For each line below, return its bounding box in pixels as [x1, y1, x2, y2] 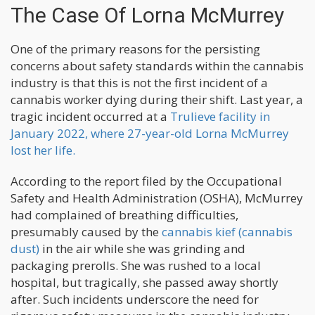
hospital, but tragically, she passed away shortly [11, 274, 278, 291]
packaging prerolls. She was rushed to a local [11, 257, 261, 274]
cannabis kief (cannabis [162, 224, 292, 240]
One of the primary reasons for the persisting [11, 41, 260, 58]
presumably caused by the [11, 224, 162, 240]
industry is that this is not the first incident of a [11, 75, 268, 91]
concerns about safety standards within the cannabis [11, 58, 304, 75]
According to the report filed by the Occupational [11, 173, 282, 190]
